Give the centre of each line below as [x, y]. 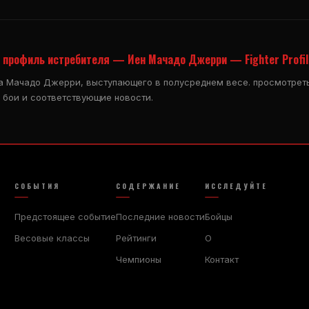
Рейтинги [136, 238]
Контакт [221, 259]
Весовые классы [52, 238]
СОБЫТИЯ [37, 186]
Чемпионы [138, 259]
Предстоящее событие [65, 216]
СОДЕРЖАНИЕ [148, 186]
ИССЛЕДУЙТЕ [236, 186]
